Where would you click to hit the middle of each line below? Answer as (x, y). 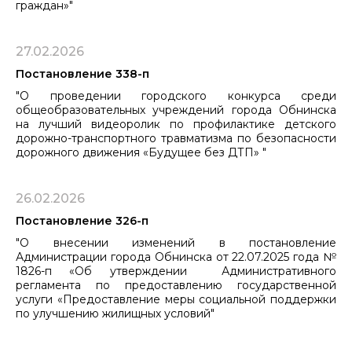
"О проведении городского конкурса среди (176, 95)
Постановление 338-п (82, 73)
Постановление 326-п (82, 220)
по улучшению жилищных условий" (115, 313)
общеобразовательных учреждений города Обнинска (176, 110)
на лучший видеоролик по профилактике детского (176, 124)
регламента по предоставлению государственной (176, 285)
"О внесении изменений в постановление (176, 242)
